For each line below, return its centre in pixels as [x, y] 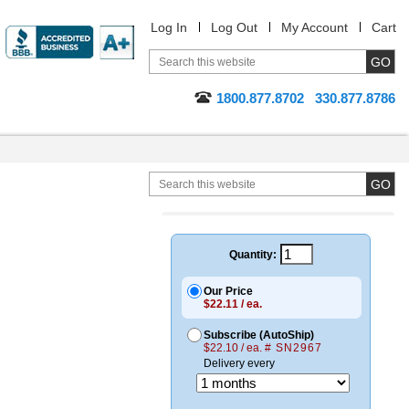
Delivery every [239, 363]
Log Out [234, 27]
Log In [169, 27]
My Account [315, 27]
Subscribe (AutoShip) [259, 335]
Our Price [228, 291]
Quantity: [252, 254]
